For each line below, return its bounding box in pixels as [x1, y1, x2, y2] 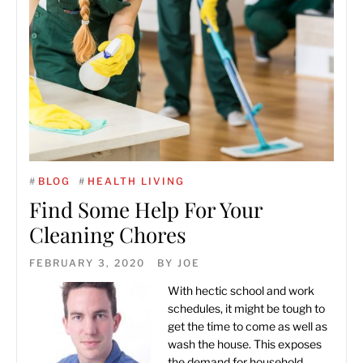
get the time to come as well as [168, 319, 327, 333]
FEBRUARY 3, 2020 [29, 257, 145, 269]
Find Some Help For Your [29, 195, 263, 224]
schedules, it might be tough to [168, 301, 325, 315]
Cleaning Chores [29, 220, 186, 249]
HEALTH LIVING [88, 175, 185, 187]
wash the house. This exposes [168, 337, 322, 351]
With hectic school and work [168, 284, 314, 297]
